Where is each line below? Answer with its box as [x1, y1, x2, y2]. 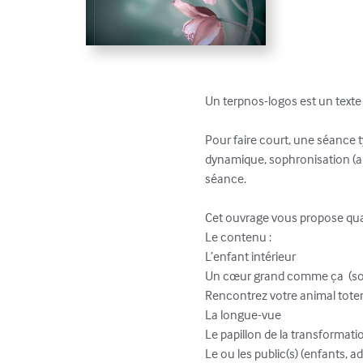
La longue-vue [205, 306, 284, 323]
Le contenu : [205, 228, 275, 246]
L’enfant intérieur [205, 248, 299, 265]
